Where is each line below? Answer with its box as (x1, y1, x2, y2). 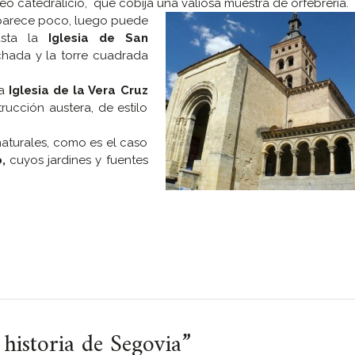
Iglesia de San (48, 31, 148, 46)
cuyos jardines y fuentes (6, 153, 148, 168)
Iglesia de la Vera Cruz (8, 83, 148, 98)
